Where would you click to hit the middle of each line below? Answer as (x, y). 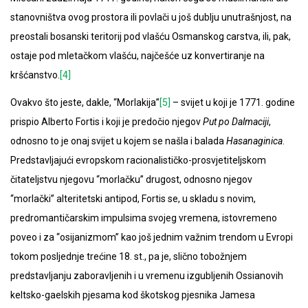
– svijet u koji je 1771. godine (233, 103)
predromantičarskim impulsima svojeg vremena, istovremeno (144, 218)
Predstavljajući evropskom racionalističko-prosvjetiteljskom (138, 161)
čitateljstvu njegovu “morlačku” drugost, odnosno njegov (131, 180)
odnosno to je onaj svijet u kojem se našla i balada (118, 141)
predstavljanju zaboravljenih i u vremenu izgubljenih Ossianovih (147, 276)
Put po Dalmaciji (236, 122)
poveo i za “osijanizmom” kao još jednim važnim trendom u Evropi (152, 238)
